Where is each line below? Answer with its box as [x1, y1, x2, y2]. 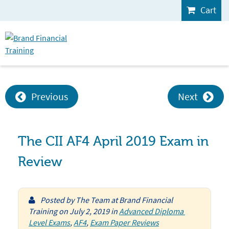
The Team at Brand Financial [76, 195, 173, 205]
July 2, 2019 [70, 206, 109, 216]
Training [29, 206, 57, 216]
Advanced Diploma [119, 206, 184, 216]
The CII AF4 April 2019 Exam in [18, 134, 209, 149]
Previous [31, 90, 68, 103]
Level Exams [29, 217, 70, 227]
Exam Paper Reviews [90, 217, 159, 227]
